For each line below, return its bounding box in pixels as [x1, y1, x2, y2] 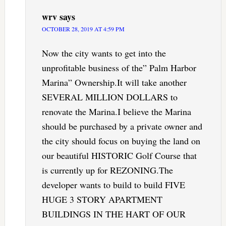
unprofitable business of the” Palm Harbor [41, 61, 196, 74]
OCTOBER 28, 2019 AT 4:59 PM [41, 24, 125, 33]
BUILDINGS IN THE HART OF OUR [41, 207, 186, 220]
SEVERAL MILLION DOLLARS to [41, 90, 178, 103]
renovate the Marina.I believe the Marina [41, 105, 191, 118]
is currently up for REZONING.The [41, 163, 173, 176]
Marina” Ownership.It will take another [41, 76, 187, 88]
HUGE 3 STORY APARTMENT [41, 193, 162, 205]
